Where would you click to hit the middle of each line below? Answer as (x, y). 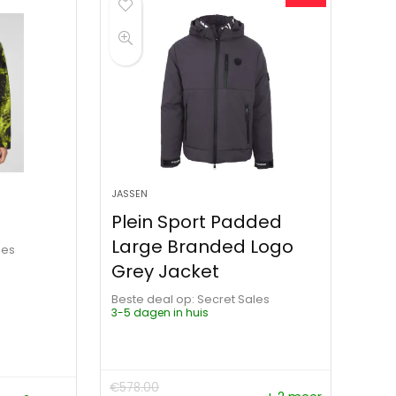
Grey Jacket (166, 271)
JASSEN (130, 193)
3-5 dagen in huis (160, 312)
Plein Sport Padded (197, 221)
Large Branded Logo (203, 246)
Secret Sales (237, 299)
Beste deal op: (153, 299)
